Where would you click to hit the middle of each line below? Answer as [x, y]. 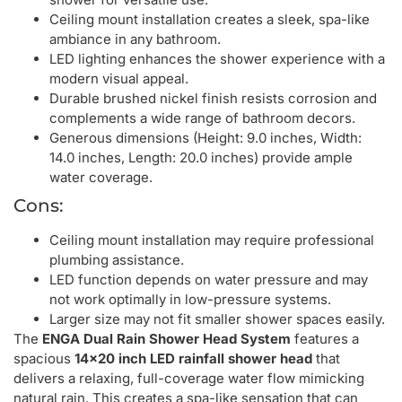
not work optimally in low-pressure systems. [190, 299]
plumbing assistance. [117, 259]
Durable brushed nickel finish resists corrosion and [213, 98]
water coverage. [101, 177]
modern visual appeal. [119, 78]
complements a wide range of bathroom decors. [202, 118]
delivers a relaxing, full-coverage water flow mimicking [189, 378]
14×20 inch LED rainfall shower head [193, 358]
